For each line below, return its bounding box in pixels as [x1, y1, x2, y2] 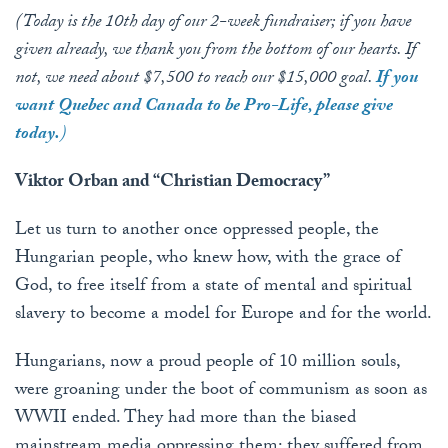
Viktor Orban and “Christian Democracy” [15, 168, 330, 200]
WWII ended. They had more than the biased [15, 404, 356, 436]
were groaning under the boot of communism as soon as [15, 376, 427, 408]
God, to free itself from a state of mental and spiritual [15, 272, 412, 304]
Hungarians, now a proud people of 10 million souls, [15, 348, 400, 380]
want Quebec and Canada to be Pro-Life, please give [15, 92, 393, 124]
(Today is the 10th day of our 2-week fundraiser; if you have [15, 8, 411, 40]
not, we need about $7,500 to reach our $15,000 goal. [15, 64, 376, 96]
